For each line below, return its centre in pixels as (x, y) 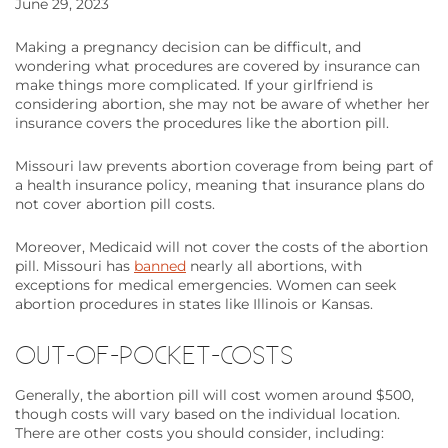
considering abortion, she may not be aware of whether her (222, 104)
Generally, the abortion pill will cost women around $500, (214, 395)
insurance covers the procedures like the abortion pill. (202, 123)
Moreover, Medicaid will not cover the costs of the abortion (221, 247)
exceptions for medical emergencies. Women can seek (205, 285)
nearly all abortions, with (274, 266)
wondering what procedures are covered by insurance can (217, 66)
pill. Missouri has (74, 266)
